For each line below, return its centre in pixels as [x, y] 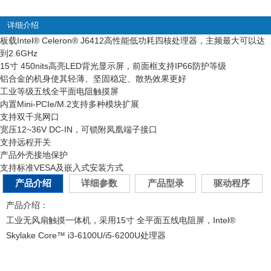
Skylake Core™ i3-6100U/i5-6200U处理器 [86, 235]
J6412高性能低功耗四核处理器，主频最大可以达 [171, 40]
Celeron [56, 40]
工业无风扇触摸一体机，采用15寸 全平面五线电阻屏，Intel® [121, 220]
